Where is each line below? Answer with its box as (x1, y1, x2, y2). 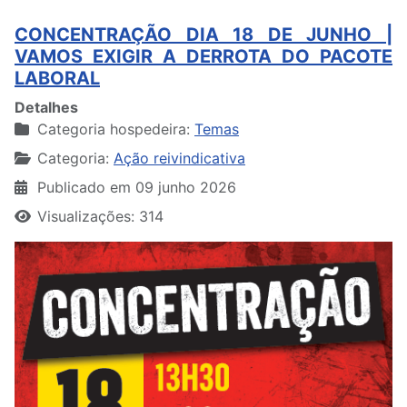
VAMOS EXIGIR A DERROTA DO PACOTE (15, 45, 392, 68)
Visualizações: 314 (37, 207, 164, 226)
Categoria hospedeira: (33, 120, 194, 139)
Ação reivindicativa (114, 149, 245, 168)
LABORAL (15, 67, 100, 90)
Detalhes (15, 98, 78, 117)
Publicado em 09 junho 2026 (37, 178, 236, 197)
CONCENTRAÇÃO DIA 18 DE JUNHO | (15, 24, 392, 46)
